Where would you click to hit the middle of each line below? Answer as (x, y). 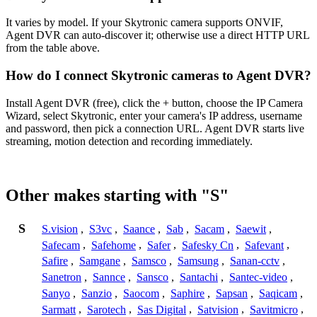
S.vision (60, 229)
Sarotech (106, 309)
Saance (139, 229)
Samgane (100, 261)
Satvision (218, 309)
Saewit (251, 229)
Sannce (109, 277)
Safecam (61, 245)
